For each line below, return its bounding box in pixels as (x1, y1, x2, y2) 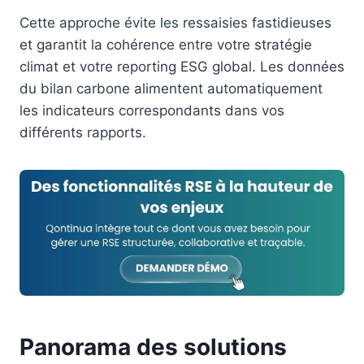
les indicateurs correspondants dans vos (19, 102, 284, 119)
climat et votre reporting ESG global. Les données (19, 58, 344, 76)
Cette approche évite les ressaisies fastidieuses (19, 15, 331, 32)
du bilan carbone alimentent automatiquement (19, 80, 323, 97)
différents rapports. (19, 124, 146, 141)
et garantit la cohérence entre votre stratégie (19, 37, 312, 54)
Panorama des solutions (19, 332, 287, 361)
